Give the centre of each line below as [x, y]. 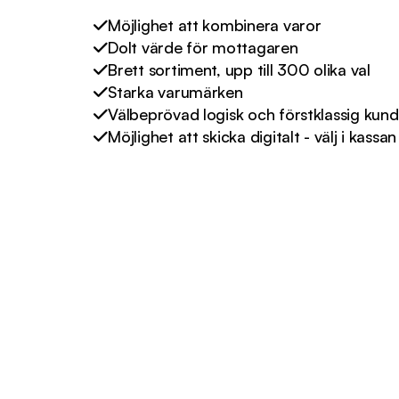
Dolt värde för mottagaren [203, 47]
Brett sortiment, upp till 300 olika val [239, 69]
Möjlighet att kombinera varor [215, 24]
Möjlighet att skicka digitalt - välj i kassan [252, 136]
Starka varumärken [175, 91]
